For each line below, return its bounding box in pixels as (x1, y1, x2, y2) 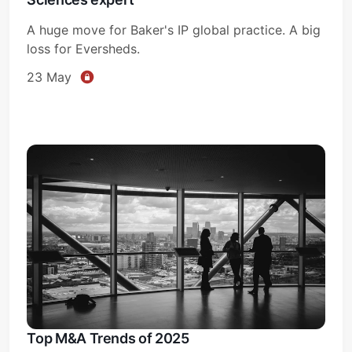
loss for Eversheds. (27, 40, 141, 57)
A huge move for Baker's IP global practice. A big (27, 21, 321, 38)
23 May (27, 68, 72, 85)
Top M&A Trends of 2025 (27, 329, 189, 346)
